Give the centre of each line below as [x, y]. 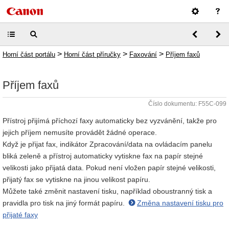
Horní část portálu [29, 54]
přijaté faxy [20, 215]
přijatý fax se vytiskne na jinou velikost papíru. [76, 179]
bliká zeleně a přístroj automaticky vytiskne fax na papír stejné [103, 156]
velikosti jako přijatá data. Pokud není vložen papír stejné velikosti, [109, 168]
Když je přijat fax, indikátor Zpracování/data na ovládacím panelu [107, 144]
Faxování [143, 54]
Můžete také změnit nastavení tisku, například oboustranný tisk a [107, 191]
